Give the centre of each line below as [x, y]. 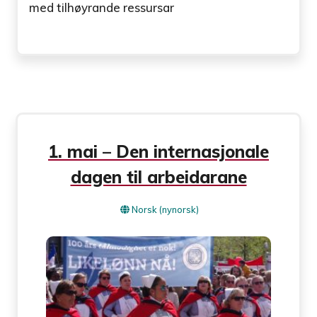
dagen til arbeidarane [158, 177]
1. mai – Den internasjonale [158, 152]
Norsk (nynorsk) [165, 210]
